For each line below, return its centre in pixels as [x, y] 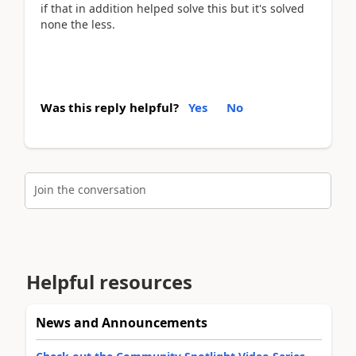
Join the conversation [90, 190]
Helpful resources [109, 282]
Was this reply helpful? [110, 107]
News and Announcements [122, 323]
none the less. [78, 24]
